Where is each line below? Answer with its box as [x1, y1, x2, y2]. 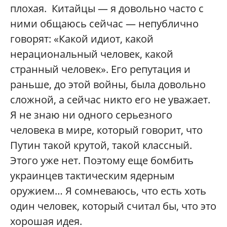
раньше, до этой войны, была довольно [10, 78, 206, 91]
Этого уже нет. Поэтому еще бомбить [10, 154, 194, 167]
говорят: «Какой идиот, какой [10, 32, 154, 46]
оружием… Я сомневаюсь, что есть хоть [10, 184, 206, 198]
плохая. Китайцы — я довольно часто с [10, 2, 204, 15]
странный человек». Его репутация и [10, 62, 191, 76]
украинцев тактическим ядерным [10, 169, 175, 182]
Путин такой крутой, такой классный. [10, 138, 192, 152]
